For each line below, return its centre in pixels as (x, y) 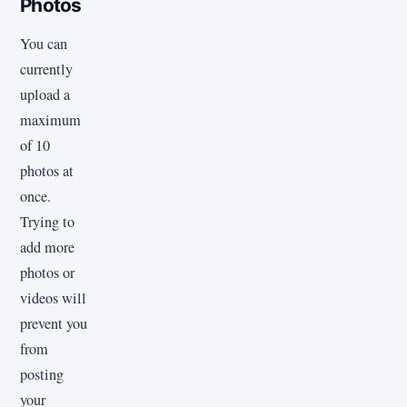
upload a (45, 95)
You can (44, 44)
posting (42, 375)
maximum (50, 120)
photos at (47, 171)
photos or (47, 273)
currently (46, 69)
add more (47, 248)
